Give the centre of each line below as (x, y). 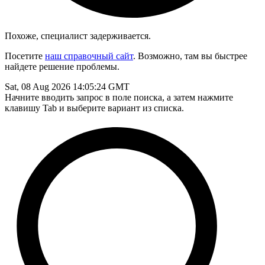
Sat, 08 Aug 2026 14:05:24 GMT (67, 87)
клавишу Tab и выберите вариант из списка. (94, 108)
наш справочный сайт (89, 56)
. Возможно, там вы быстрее (190, 56)
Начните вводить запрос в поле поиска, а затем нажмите (119, 97)
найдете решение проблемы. (62, 67)
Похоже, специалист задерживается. (78, 36)
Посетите (25, 56)
